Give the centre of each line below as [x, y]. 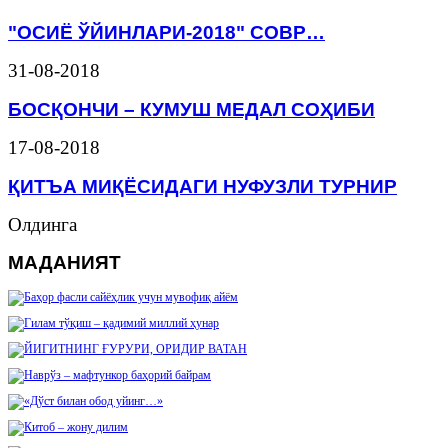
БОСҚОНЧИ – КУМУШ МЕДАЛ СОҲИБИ [191, 108]
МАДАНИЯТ [64, 262]
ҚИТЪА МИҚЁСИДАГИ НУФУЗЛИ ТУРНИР [202, 185]
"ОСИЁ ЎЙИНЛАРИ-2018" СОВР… [166, 31]
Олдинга [42, 224]
